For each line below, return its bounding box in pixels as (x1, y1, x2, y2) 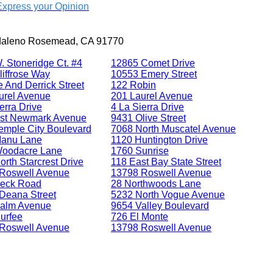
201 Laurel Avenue (111, 90, 193, 101)
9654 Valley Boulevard (111, 200, 209, 211)
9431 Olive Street (111, 112, 186, 123)
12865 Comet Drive (111, 57, 195, 68)
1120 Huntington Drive (111, 134, 208, 145)
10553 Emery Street (111, 68, 197, 79)
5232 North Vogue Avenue (111, 189, 225, 200)
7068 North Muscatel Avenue (111, 123, 236, 134)
